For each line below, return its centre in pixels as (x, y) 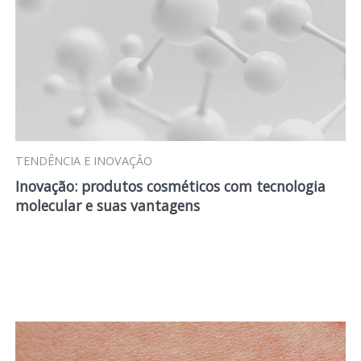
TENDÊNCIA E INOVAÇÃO (83, 161)
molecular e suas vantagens (107, 205)
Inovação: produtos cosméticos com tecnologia (170, 186)
